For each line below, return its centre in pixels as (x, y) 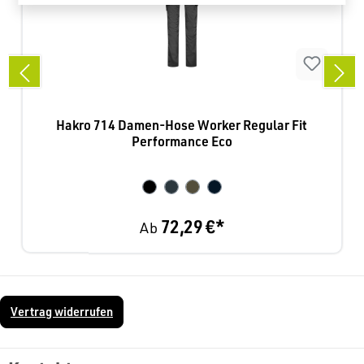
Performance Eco (182, 141)
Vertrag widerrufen (62, 312)
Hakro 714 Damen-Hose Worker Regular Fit (182, 124)
